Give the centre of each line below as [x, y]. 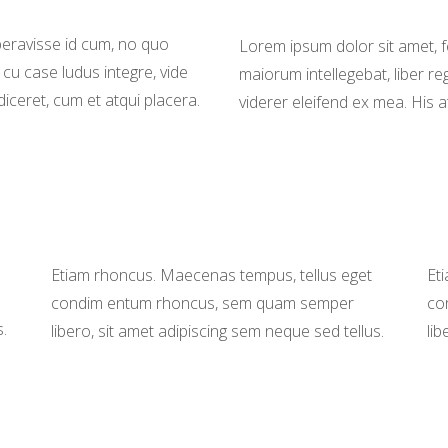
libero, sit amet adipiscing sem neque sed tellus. [217, 331]
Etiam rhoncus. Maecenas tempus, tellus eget [211, 275]
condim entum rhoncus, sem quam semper [202, 303]
